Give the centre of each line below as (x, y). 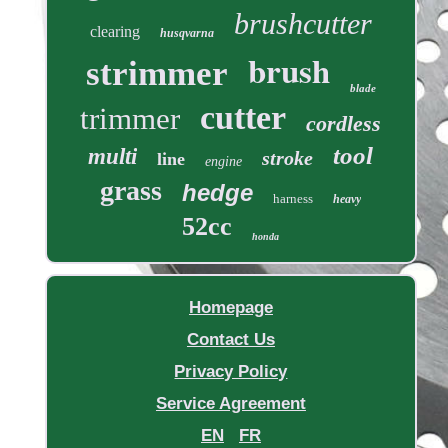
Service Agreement (230, 404)
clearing (114, 32)
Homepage (230, 308)
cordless (344, 124)
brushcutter (302, 24)
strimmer (156, 74)
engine (224, 162)
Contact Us (230, 340)
